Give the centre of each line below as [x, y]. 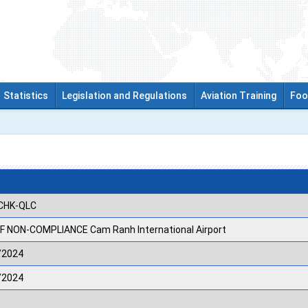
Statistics [26, 96]
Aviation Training [239, 96]
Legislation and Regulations [124, 96]
